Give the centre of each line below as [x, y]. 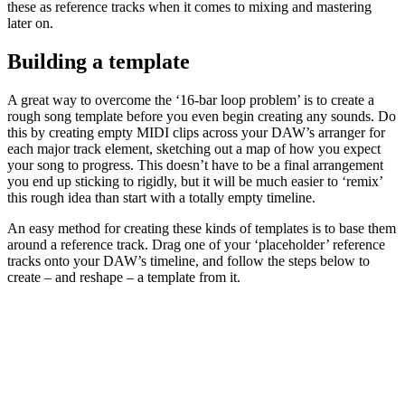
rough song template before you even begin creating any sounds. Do [202, 116]
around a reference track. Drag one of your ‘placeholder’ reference [196, 244]
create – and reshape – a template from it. [124, 277]
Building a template [99, 61]
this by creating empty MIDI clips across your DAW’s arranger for [196, 132]
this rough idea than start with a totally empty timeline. [161, 197]
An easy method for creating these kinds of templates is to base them [202, 228]
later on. [30, 23]
